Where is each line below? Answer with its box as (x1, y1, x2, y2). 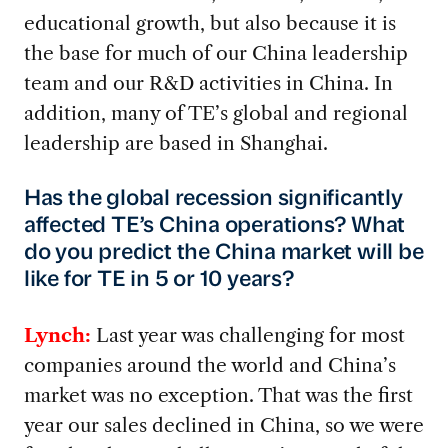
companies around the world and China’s (23, 353, 396, 378)
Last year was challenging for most (90, 323, 405, 348)
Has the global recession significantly (23, 189, 403, 211)
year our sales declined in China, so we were (23, 413, 424, 438)
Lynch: (23, 323, 91, 348)
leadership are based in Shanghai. (23, 130, 328, 155)
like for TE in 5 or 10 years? (23, 270, 294, 292)
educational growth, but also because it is (23, 10, 396, 35)
